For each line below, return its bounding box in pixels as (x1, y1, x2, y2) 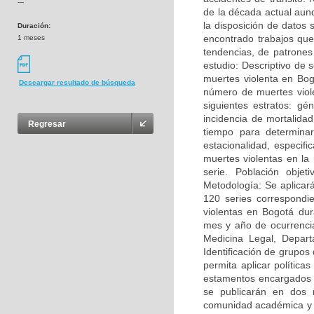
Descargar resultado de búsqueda (19, 78, 135, 87)
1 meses (18, 34, 45, 41)
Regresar (28, 119, 66, 130)
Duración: (18, 22, 50, 29)
